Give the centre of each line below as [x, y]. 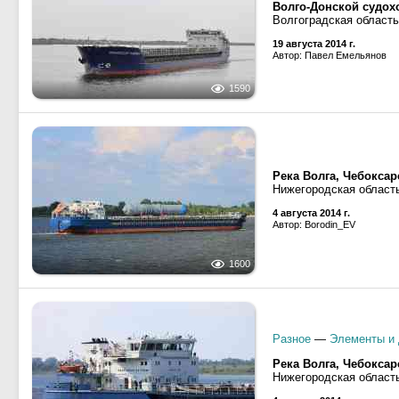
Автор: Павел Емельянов [330, 55]
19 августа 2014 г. [314, 44]
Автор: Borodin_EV [314, 224]
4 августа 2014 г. [311, 213]
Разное [292, 339]
